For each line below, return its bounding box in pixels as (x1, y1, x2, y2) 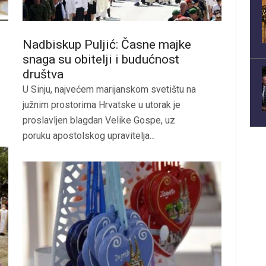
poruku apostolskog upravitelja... (23, 129, 155, 141)
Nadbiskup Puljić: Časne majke (23, 37, 191, 52)
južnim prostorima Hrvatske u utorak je (23, 99, 180, 110)
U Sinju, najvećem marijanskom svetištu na (23, 83, 196, 95)
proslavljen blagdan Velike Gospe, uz (23, 114, 175, 126)
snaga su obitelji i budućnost (23, 52, 179, 66)
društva (23, 66, 64, 81)
